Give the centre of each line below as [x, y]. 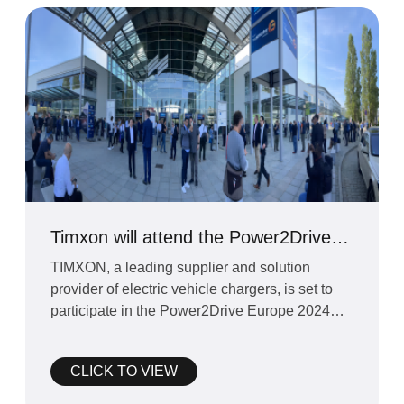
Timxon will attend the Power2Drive [190, 237]
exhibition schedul [108, 332]
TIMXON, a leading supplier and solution [180, 267]
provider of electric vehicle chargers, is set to [191, 289]
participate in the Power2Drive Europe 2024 [190, 310]
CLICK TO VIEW [124, 371]
